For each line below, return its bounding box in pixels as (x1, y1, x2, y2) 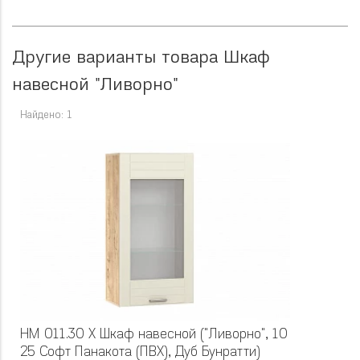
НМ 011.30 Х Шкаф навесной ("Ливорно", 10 (20, 328, 288, 342)
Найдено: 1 (20, 109, 72, 121)
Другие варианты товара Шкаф (12, 48, 270, 67)
